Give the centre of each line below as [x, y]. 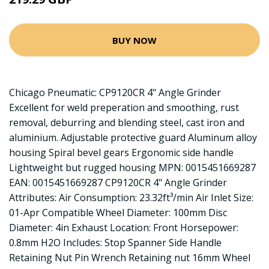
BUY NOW [134, 40]
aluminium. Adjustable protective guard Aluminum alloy [133, 138]
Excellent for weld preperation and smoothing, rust [124, 107]
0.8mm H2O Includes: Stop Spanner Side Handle [115, 243]
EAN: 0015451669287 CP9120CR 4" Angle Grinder [118, 183]
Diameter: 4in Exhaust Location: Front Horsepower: [124, 228]
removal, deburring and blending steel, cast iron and [127, 122]
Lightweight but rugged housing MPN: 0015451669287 [132, 168]
